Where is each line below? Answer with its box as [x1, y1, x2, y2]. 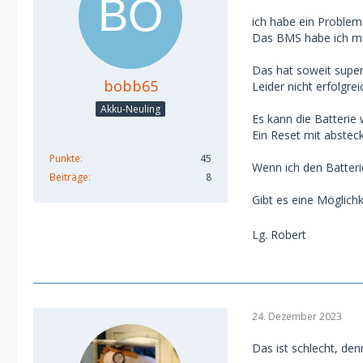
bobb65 [103, 76, 158, 96]
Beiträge [49, 169, 88, 184]
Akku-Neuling [100, 101, 160, 116]
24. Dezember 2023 [252, 309, 342, 323]
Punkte [49, 151, 80, 165]
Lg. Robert [252, 227, 306, 242]
